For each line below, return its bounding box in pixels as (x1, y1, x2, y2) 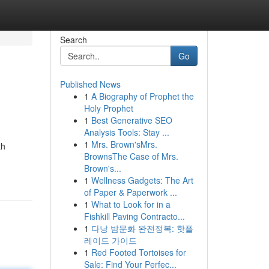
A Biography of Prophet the (91, 90, 194, 102)
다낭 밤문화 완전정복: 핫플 (91, 222, 193, 234)
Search (59, 34, 87, 46)
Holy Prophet (83, 102, 133, 114)
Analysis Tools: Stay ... (83, 126, 169, 138)
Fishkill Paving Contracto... (83, 210, 185, 222)
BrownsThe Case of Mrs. (83, 150, 178, 162)
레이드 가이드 (83, 234, 137, 246)
